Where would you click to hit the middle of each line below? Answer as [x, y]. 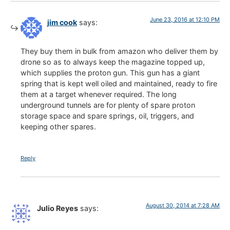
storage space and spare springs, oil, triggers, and [107, 116]
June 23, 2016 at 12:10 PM [185, 20]
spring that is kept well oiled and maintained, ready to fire [119, 84]
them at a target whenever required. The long [99, 94]
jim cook [62, 23]
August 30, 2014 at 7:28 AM [183, 205]
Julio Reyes [57, 208]
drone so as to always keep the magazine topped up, [113, 62]
